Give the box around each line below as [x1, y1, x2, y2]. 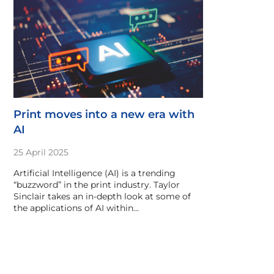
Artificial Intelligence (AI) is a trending [13, 168, 176, 179]
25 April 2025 [13, 147, 68, 158]
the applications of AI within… [13, 202, 139, 213]
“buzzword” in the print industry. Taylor [13, 179, 180, 190]
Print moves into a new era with [13, 108, 194, 121]
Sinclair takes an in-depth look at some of [13, 191, 191, 202]
